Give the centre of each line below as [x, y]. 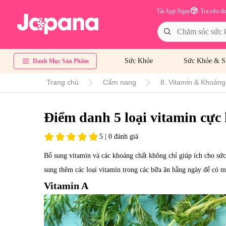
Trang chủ [63, 82]
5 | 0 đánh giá [119, 136]
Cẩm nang [120, 82]
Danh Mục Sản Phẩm [61, 61]
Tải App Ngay [173, 11]
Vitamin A [66, 185]
